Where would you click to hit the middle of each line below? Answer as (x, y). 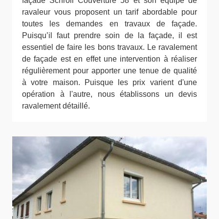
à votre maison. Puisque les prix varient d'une (109, 83)
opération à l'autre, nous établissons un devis (109, 94)
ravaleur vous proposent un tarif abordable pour (109, 12)
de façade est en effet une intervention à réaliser (109, 59)
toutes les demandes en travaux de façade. (109, 24)
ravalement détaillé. (56, 106)
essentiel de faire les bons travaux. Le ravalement (109, 47)
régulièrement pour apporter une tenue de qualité (109, 71)
